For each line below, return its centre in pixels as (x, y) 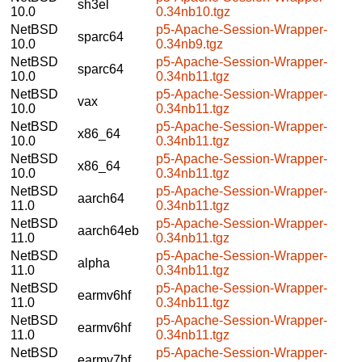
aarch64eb (108, 230)
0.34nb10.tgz (193, 11)
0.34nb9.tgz (189, 44)
